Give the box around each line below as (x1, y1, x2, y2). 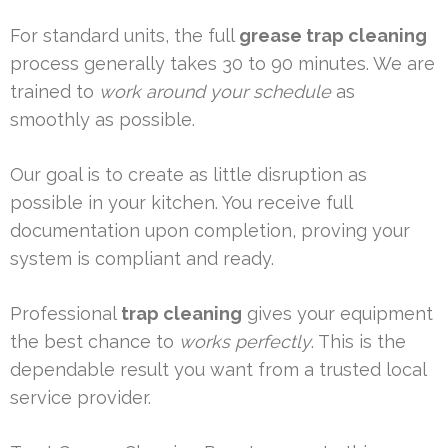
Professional (10, 303, 121, 325)
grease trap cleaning (239, 25, 427, 47)
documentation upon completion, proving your (10, 220, 410, 242)
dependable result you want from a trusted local (10, 359, 426, 381)
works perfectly (179, 331, 311, 353)
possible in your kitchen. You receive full (10, 192, 352, 214)
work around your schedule (99, 81, 331, 103)
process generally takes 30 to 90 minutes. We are (10, 53, 435, 75)
